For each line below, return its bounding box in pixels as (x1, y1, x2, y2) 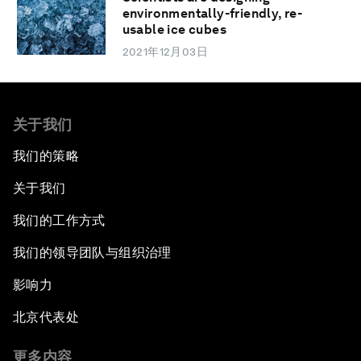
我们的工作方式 (13, 213, 106, 229)
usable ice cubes (122, 22, 227, 38)
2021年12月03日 (122, 45, 209, 59)
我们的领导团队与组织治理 (13, 245, 172, 261)
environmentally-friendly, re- (122, 6, 303, 22)
